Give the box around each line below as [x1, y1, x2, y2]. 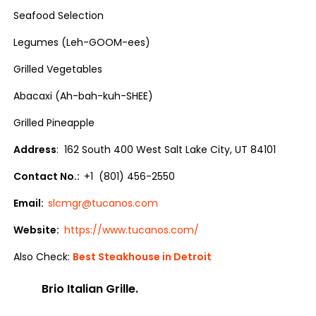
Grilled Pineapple [13, 116, 95, 130]
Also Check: [13, 250, 73, 264]
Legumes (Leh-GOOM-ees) [13, 35, 151, 49]
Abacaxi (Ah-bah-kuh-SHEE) [13, 89, 154, 103]
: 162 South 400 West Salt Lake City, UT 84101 [56, 142, 276, 157]
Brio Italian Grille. [42, 281, 139, 297]
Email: [13, 196, 49, 210]
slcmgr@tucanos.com [48, 196, 159, 210]
